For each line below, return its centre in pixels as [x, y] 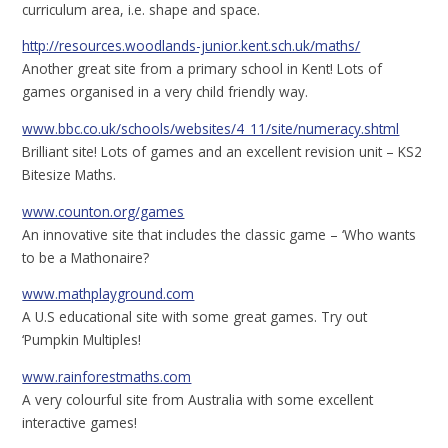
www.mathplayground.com [108, 294]
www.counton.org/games [103, 211]
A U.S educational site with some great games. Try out [195, 317]
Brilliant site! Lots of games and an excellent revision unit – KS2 [222, 152]
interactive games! [80, 422]
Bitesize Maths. [69, 175]
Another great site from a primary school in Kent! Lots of [202, 69]
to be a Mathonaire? [86, 257]
